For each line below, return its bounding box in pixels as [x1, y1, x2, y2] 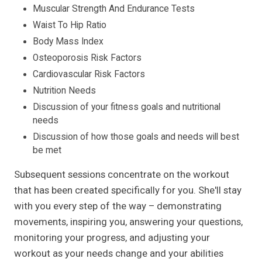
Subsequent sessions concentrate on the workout [14, 168, 229, 180]
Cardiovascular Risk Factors [33, 68, 145, 80]
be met [33, 144, 61, 156]
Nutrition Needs [33, 85, 96, 96]
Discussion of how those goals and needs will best [33, 131, 239, 142]
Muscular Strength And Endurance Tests [33, 3, 195, 14]
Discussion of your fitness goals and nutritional [33, 101, 220, 112]
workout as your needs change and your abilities [14, 247, 223, 259]
